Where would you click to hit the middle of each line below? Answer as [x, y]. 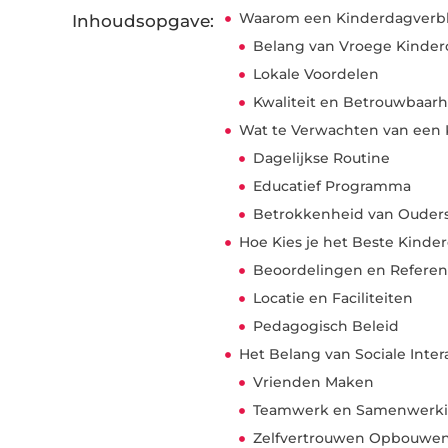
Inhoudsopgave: [143, 21]
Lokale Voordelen [316, 74]
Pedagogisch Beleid [326, 326]
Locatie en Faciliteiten [333, 298]
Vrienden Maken [314, 382]
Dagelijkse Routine [322, 158]
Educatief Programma [332, 186]
